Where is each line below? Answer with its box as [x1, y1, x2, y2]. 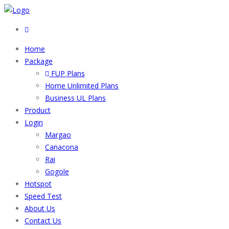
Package [25, 56, 53, 66]
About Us [25, 203, 55, 213]
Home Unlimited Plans [45, 81, 119, 90]
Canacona [45, 142, 78, 152]
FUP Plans [49, 68, 85, 78]
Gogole [45, 167, 69, 176]
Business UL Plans [45, 93, 106, 103]
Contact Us [25, 216, 61, 225]
